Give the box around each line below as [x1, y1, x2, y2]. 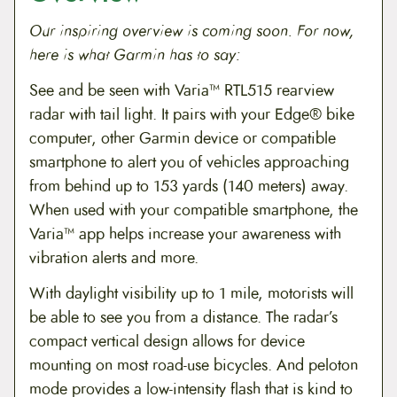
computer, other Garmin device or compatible [29, 127, 336, 150]
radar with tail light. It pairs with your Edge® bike [29, 103, 354, 126]
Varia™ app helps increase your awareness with [29, 222, 341, 245]
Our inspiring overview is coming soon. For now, [29, 19, 354, 43]
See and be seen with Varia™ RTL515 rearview [29, 79, 334, 102]
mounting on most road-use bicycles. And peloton [29, 353, 358, 377]
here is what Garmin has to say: [29, 43, 240, 67]
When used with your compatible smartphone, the [29, 198, 358, 222]
